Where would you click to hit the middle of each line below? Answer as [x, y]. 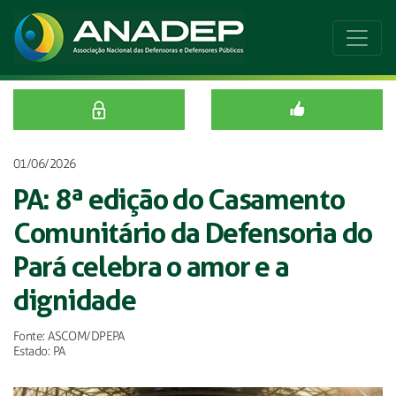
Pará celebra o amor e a [151, 267]
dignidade [75, 301]
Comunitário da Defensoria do [193, 233]
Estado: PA [39, 351]
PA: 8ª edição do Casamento [179, 200]
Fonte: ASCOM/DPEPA [69, 336]
